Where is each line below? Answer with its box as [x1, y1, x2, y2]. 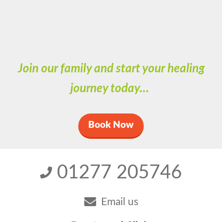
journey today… [70, 82, 152, 95]
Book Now [88, 120, 134, 130]
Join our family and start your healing [17, 62, 205, 75]
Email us [101, 196, 138, 207]
